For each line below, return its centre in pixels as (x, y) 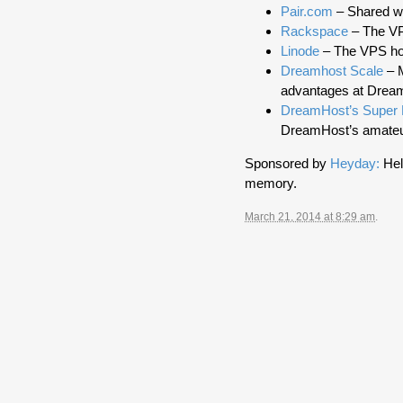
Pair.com (307, 12)
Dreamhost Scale (332, 71)
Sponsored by (287, 164)
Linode (300, 51)
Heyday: (355, 164)
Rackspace (314, 31)
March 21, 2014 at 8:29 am (310, 217)
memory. (271, 184)
